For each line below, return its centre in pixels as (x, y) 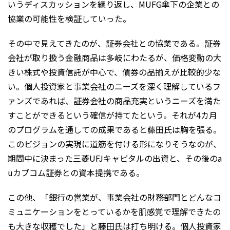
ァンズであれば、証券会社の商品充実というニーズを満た (114, 101)
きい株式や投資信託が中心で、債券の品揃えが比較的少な (114, 72)
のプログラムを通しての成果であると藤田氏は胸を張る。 (114, 130)
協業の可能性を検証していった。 (69, 19)
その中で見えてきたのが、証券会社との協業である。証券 (114, 43)
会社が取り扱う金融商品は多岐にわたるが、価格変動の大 (114, 58)
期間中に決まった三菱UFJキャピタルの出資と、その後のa (115, 158)
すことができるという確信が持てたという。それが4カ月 (112, 115)
